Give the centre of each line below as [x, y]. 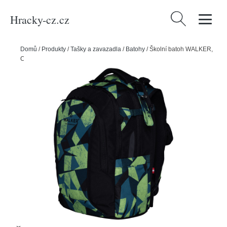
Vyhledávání [191, 17]
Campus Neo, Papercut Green [62, 59]
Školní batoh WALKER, [181, 49]
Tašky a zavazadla [96, 49]
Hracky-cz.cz [40, 19]
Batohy [135, 49]
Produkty [54, 49]
